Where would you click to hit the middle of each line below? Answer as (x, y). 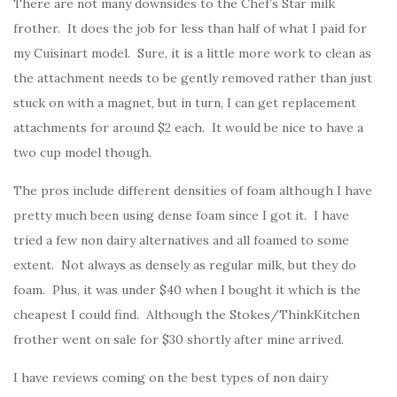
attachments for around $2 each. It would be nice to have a (188, 128)
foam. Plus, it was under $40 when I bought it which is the (187, 290)
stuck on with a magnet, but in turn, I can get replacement (185, 103)
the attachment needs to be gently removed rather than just (193, 78)
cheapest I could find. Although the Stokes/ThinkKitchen (187, 315)
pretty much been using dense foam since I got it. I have (181, 216)
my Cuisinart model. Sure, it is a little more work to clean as (192, 54)
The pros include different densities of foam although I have (193, 191)
